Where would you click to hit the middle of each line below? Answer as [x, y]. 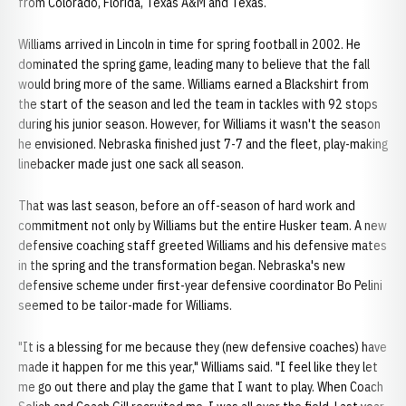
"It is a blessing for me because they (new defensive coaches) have [203, 347]
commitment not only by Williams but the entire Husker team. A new [203, 226]
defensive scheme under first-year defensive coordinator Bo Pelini [200, 285]
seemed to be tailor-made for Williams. [125, 305]
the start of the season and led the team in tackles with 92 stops [198, 104]
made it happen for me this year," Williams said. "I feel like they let [198, 367]
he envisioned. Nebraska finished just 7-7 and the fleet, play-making [203, 144]
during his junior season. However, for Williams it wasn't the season [199, 124]
